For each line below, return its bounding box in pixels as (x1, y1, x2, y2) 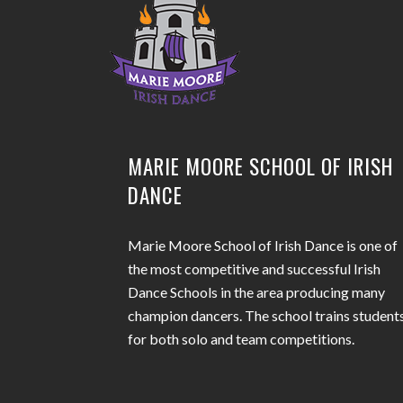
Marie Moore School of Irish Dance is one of (128, 236, 398, 254)
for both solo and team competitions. (128, 329, 354, 347)
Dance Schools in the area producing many (128, 282, 385, 300)
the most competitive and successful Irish (128, 259, 381, 277)
